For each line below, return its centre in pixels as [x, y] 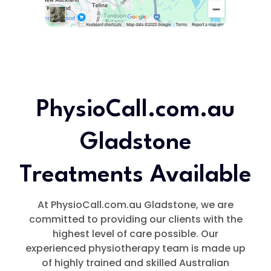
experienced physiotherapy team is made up [135, 249]
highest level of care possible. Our [135, 234]
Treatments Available [135, 176]
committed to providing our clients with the [135, 220]
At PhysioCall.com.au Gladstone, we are [135, 205]
